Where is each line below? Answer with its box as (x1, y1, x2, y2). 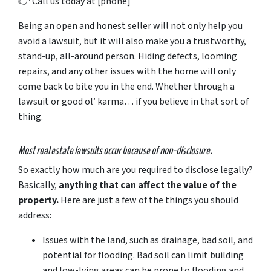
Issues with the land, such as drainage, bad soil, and (42, 233, 253, 247)
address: (18, 208, 51, 222)
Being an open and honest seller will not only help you (18, 19, 243, 33)
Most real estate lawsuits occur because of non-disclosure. (18, 142, 212, 158)
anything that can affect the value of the (59, 178, 237, 192)
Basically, (18, 178, 59, 192)
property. (18, 193, 59, 207)
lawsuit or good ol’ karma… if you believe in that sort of (18, 94, 249, 108)
